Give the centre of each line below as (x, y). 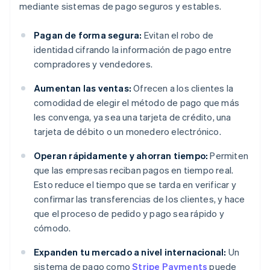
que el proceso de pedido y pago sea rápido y (129, 214)
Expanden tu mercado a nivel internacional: (130, 252)
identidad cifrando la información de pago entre (133, 50)
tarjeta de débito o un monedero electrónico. (127, 132)
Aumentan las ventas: (83, 88)
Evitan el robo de (178, 35)
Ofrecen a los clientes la (183, 88)
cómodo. (52, 228)
